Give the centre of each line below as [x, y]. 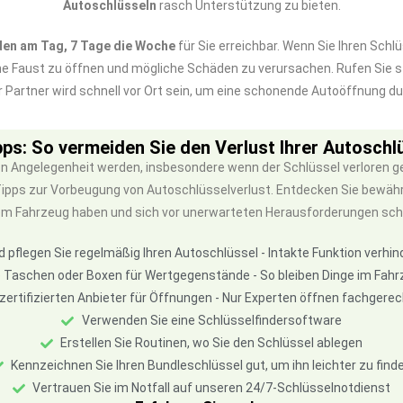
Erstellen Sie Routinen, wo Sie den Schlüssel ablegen [212, 343]
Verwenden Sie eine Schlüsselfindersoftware [211, 320]
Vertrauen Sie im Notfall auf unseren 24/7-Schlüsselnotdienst [212, 388]
